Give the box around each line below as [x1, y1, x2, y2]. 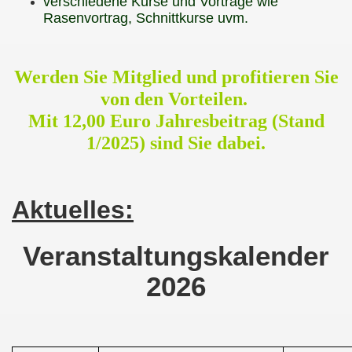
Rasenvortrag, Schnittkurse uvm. [43, 10, 248, 26]
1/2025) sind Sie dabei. [86, 133, 266, 153]
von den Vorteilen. [100, 89, 252, 109]
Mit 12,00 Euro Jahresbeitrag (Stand [27, 111, 324, 131]
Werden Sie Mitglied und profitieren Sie [13, 67, 339, 87]
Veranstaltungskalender [23, 241, 329, 272]
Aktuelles [12, 196, 125, 224]
